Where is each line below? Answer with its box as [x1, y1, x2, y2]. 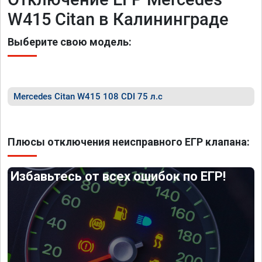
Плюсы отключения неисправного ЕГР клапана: [8, 136, 250, 148]
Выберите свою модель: [8, 36, 132, 48]
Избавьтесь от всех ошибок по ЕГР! [11, 169, 226, 184]
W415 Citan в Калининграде [8, 9, 229, 29]
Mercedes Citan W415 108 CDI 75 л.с [13, 91, 163, 102]
